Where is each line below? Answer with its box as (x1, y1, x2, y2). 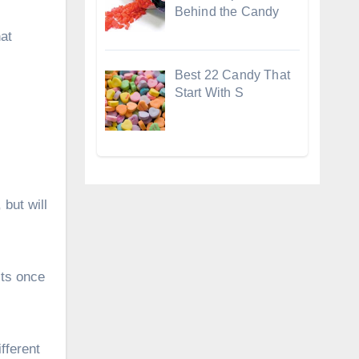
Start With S (174, 85, 244, 99)
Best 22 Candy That (174, 67, 291, 82)
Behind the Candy (174, 4, 280, 18)
